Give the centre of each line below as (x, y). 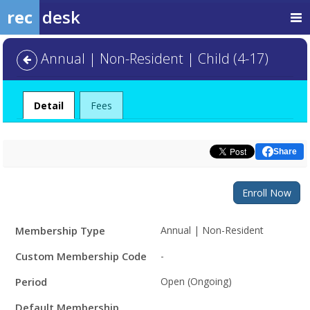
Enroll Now (267, 193)
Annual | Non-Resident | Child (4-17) (153, 58)
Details (25, 238)
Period (31, 282)
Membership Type (60, 230)
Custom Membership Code (81, 256)
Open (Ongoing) (196, 281)
